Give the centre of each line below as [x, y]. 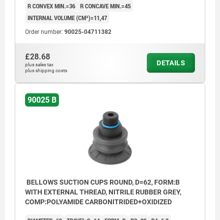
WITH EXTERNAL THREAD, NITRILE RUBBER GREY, [103, 192]
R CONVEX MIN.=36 [51, 6]
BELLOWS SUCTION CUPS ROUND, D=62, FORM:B [102, 182]
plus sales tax [39, 65]
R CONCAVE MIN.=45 [105, 6]
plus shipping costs [46, 71]
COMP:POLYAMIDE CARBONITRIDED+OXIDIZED [98, 202]
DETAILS [171, 63]
